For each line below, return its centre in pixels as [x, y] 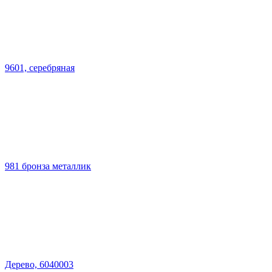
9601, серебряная [40, 67]
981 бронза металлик [48, 166]
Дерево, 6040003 [39, 264]
